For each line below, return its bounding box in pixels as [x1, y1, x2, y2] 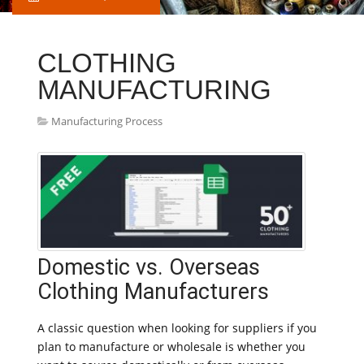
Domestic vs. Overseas [37, 254, 260, 280]
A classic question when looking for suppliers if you [37, 320, 317, 336]
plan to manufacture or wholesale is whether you [37, 339, 305, 354]
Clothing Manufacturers [37, 279, 269, 305]
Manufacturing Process [51, 114, 162, 128]
